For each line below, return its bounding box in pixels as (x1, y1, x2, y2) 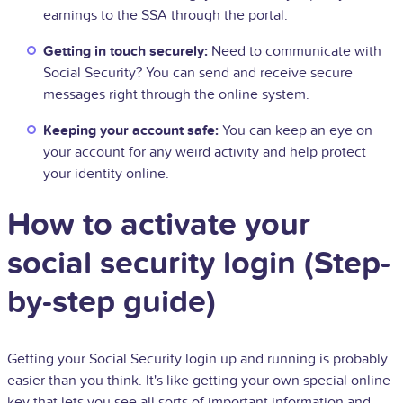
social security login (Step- (7, 243, 390, 283)
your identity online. (43, 164, 169, 183)
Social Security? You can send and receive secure (43, 63, 353, 82)
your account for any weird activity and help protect (43, 142, 366, 161)
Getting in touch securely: (43, 41, 208, 60)
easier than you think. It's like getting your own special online (7, 372, 390, 390)
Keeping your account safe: (43, 121, 219, 139)
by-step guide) (7, 282, 216, 322)
